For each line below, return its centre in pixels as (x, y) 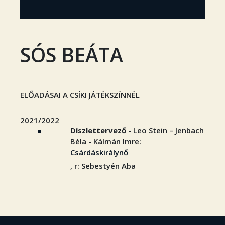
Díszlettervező (98, 130)
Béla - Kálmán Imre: (106, 141)
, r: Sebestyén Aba (103, 166)
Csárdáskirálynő (99, 152)
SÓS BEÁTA (72, 54)
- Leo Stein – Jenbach (165, 130)
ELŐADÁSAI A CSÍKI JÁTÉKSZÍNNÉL (80, 95)
